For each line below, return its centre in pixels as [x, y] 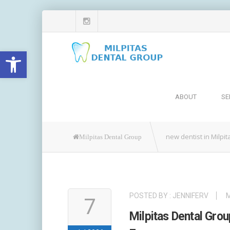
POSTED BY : [151, 196]
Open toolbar [32, 56]
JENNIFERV [190, 196]
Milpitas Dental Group [110, 137]
